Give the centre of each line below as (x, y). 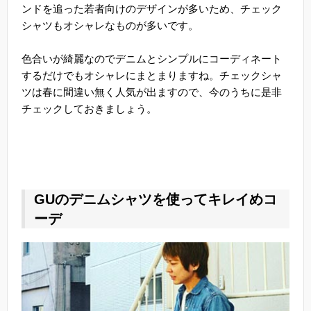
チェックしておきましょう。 (89, 109)
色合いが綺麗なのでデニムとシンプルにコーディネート (152, 59)
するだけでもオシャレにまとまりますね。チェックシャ (152, 76)
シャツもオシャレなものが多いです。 (110, 26)
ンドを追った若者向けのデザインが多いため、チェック (152, 9)
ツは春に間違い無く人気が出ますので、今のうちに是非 (152, 92)
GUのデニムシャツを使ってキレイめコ (155, 200)
